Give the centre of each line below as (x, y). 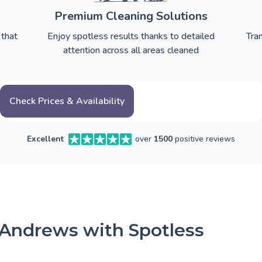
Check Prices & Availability (67, 101)
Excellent (45, 139)
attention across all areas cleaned (131, 51)
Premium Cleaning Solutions (131, 16)
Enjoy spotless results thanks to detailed (131, 37)
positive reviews (204, 139)
